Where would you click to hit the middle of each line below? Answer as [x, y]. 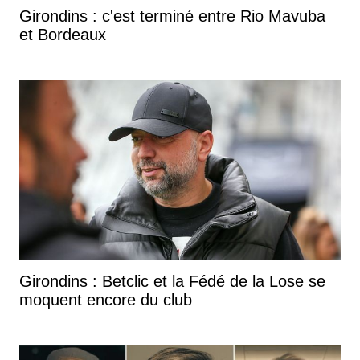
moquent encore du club [106, 299]
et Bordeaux [63, 34]
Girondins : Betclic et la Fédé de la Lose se [172, 281]
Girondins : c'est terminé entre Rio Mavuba [172, 16]
